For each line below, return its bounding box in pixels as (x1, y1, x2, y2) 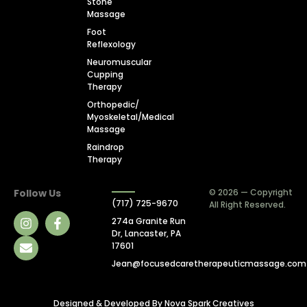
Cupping (87, 69, 123, 81)
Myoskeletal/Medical (87, 111, 174, 123)
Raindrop (87, 141, 124, 153)
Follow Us (14, 186, 61, 201)
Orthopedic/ (87, 99, 139, 111)
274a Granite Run (111, 215, 186, 228)
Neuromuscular (87, 56, 151, 69)
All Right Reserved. (209, 199, 286, 211)
